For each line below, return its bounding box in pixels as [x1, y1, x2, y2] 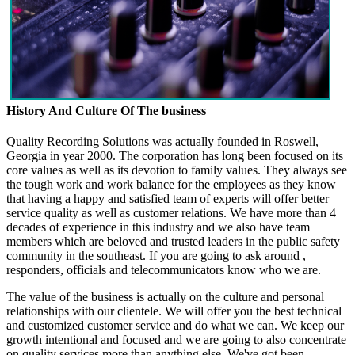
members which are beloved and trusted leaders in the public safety [6, 234, 340, 248]
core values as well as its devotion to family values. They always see [6, 162, 347, 177]
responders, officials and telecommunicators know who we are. [6, 262, 321, 277]
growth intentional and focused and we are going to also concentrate [6, 332, 346, 346]
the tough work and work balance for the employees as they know [6, 177, 336, 191]
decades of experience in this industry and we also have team [6, 219, 310, 234]
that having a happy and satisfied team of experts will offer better [6, 191, 329, 205]
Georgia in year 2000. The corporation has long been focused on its [6, 148, 343, 162]
